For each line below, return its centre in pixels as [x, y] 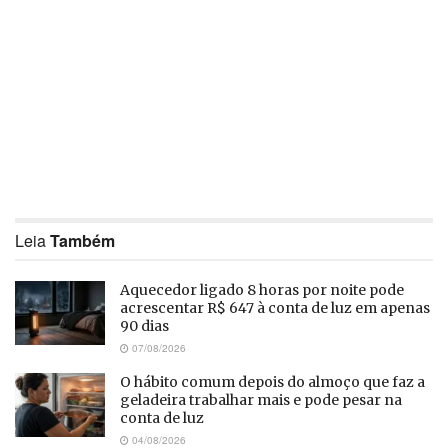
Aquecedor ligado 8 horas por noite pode [262, 289]
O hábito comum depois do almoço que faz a [272, 381]
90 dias [144, 325]
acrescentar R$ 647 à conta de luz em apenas [275, 307]
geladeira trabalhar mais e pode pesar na [261, 399]
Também [82, 240]
